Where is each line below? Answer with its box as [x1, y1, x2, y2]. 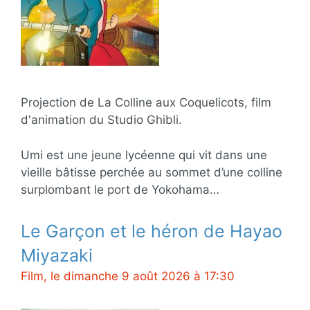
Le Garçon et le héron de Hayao [21, 220, 282, 241]
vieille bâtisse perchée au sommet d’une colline [21, 165, 282, 179]
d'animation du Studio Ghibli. [21, 113, 182, 127]
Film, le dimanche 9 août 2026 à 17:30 [21, 268, 235, 283]
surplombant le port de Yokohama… [21, 182, 219, 197]
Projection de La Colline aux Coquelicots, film [21, 95, 271, 109]
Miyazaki [21, 244, 93, 266]
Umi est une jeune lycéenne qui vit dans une [21, 147, 267, 162]
